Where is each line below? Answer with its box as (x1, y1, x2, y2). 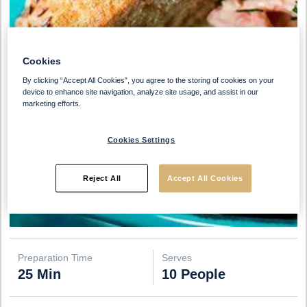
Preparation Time (18, 252, 93, 264)
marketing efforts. (23, 99, 82, 108)
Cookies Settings (107, 135, 175, 144)
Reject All (82, 173, 121, 182)
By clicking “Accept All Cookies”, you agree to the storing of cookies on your (23, 75, 275, 84)
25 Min (18, 267, 61, 282)
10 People (162, 267, 225, 282)
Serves (162, 252, 192, 264)
